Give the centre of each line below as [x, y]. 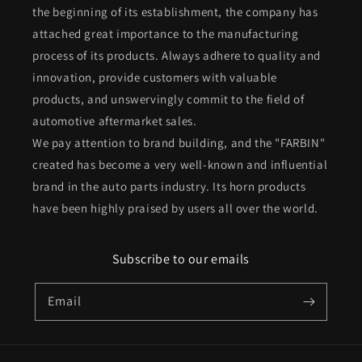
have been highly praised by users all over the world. [175, 208]
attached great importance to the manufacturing [166, 34]
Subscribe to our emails [181, 259]
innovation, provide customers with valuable [155, 77]
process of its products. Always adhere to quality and [177, 55]
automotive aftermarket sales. [115, 121]
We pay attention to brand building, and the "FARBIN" [179, 143]
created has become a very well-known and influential [180, 164]
